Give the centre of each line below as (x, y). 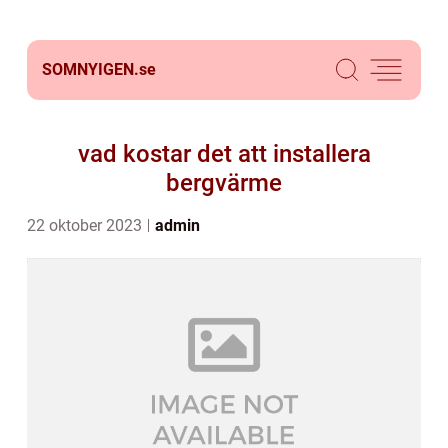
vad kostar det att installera (224, 154)
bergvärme (224, 183)
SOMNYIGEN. (90, 69)
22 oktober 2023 (86, 225)
